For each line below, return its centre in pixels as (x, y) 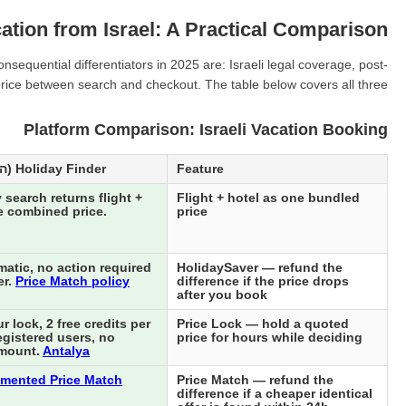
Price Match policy (72, 282)
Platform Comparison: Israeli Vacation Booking (206, 130)
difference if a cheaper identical (275, 394)
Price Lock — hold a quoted (263, 324)
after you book (222, 295)
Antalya (66, 352)
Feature (200, 169)
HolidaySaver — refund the (260, 268)
